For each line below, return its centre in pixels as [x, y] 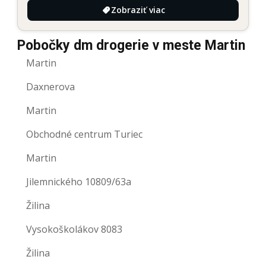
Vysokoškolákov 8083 [74, 229]
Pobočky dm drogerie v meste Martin [131, 45]
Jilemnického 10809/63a [79, 181]
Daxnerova [50, 86]
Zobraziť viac [138, 9]
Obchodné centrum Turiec [84, 134]
